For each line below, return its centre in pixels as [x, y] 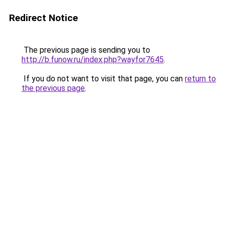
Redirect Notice [43, 18]
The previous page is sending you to [86, 50]
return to [200, 79]
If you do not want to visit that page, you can [103, 79]
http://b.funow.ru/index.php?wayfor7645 [93, 60]
